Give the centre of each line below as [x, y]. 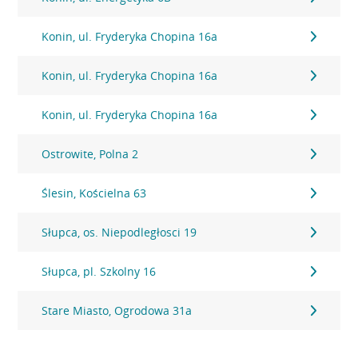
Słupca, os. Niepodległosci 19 [119, 232]
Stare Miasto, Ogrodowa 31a [117, 310]
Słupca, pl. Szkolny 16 [99, 271]
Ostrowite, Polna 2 [90, 154]
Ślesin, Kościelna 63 [94, 193]
